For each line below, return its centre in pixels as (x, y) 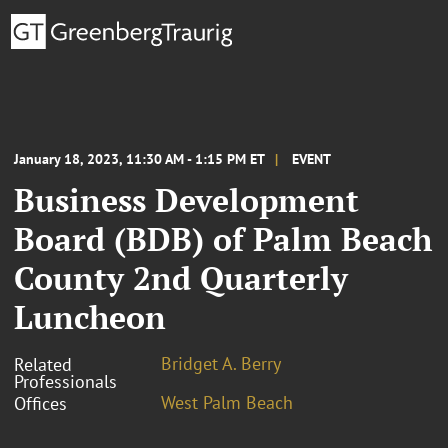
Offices (40, 403)
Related (43, 364)
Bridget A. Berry (221, 363)
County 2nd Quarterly (181, 277)
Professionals (65, 381)
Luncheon (90, 316)
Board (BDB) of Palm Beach (223, 238)
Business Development (186, 199)
